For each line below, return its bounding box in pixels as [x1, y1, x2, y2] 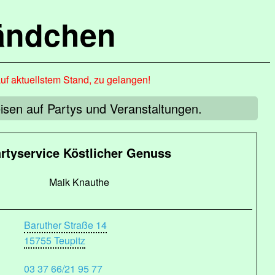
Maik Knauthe [48, 175, 109, 189]
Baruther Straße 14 [24, 218, 107, 232]
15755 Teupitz [24, 233, 86, 247]
